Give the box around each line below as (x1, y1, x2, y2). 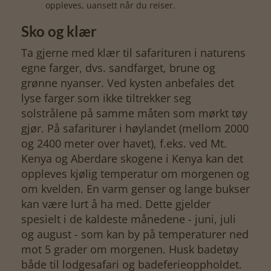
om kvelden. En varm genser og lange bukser (21, 181, 250, 196)
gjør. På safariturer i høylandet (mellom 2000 (21, 120, 249, 135)
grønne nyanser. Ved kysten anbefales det (21, 75, 234, 90)
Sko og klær (21, 22, 97, 40)
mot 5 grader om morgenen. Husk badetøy (21, 241, 238, 256)
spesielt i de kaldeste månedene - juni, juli (21, 211, 236, 226)
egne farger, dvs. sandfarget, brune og (21, 60, 215, 75)
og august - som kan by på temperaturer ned (21, 226, 249, 241)
